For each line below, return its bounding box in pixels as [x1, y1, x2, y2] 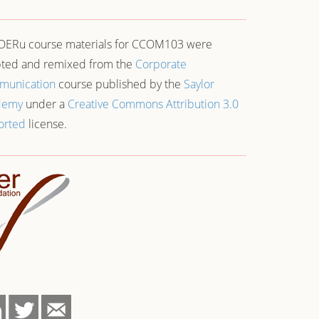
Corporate [135, 56, 187, 72]
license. [26, 116, 67, 132]
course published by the [56, 76, 184, 92]
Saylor [184, 76, 214, 92]
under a [23, 96, 68, 112]
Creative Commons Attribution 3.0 [68, 96, 239, 112]
